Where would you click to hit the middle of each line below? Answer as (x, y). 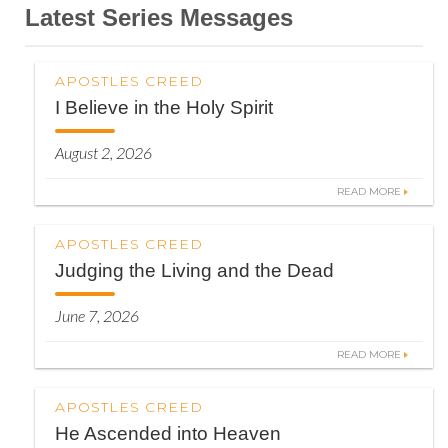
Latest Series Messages (159, 17)
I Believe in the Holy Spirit (164, 107)
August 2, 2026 (103, 152)
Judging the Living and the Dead (194, 270)
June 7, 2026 (97, 315)
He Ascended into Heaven (168, 433)
